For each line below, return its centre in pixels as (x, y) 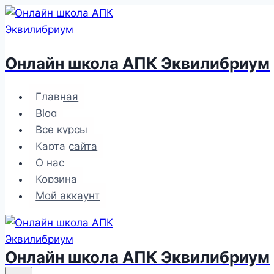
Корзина (57, 179)
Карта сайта (67, 146)
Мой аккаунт (68, 196)
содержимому (41, 45)
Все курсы (62, 130)
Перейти (26, 12)
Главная (57, 97)
